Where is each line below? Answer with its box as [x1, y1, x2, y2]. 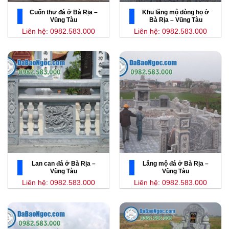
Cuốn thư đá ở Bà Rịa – [30, 9, 98, 16]
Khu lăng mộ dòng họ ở [142, 9, 209, 16]
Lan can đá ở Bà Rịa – [32, 160, 96, 168]
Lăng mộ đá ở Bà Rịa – [143, 160, 209, 168]
